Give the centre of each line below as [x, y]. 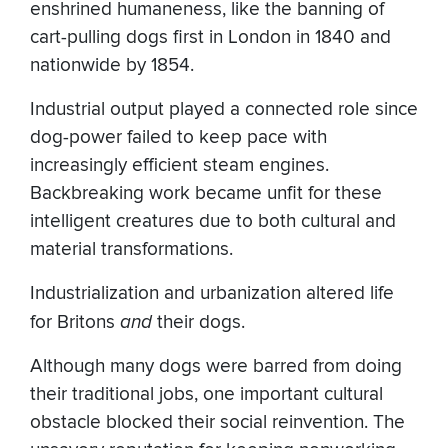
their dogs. [203, 322]
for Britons [75, 322]
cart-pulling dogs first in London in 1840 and [210, 37]
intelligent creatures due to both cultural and [213, 221]
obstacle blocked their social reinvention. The [217, 422]
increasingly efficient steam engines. [179, 165]
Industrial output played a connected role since [224, 109]
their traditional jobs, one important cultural [206, 394]
